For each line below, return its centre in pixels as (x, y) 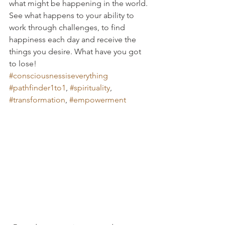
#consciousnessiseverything (59, 76)
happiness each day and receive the (74, 39)
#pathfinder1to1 (37, 88)
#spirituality (90, 88)
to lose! (23, 64)
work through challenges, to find (68, 27)
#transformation (37, 100)
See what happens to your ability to (73, 15)
